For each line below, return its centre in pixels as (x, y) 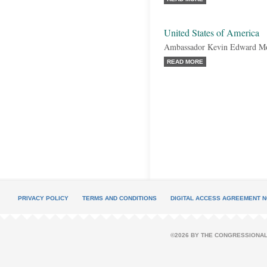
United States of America (212, 33)
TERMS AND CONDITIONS (119, 198)
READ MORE (185, 62)
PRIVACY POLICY (43, 198)
